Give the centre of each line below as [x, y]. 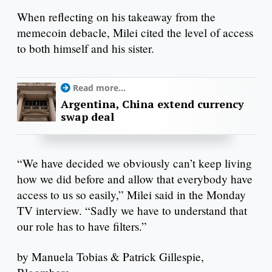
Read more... [99, 87]
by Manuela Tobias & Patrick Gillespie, [110, 256]
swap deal [87, 116]
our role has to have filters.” [82, 226]
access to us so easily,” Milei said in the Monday [131, 194]
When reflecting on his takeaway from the [116, 16]
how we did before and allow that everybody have [135, 178]
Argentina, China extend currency [152, 104]
